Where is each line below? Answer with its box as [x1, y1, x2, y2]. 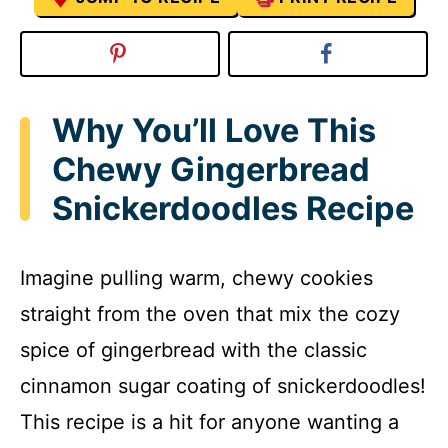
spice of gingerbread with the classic [20, 338, 367, 363]
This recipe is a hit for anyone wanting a [20, 410, 399, 435]
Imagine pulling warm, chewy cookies [20, 266, 373, 291]
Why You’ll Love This [52, 110, 376, 150]
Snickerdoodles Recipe [52, 188, 414, 228]
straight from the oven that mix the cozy [20, 302, 400, 327]
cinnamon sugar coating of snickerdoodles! [20, 374, 426, 399]
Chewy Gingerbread [52, 149, 370, 189]
